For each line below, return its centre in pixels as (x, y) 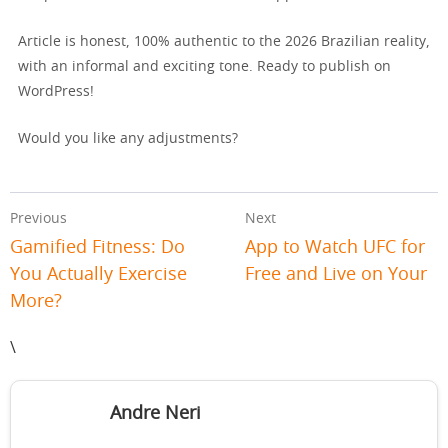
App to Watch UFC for (335, 248)
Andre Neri (155, 414)
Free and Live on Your (336, 275)
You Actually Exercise (98, 275)
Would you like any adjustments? (128, 139)
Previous (38, 219)
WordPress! (56, 92)
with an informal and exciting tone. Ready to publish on (204, 67)
